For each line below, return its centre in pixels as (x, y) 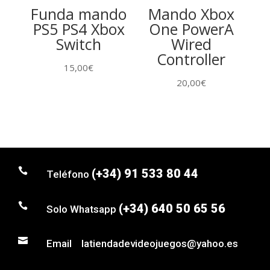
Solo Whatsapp (83, 209)
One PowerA (191, 29)
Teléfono (69, 174)
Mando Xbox (191, 14)
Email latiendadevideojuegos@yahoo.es (142, 243)
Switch (79, 44)
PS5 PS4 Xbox (79, 29)
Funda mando (79, 14)
